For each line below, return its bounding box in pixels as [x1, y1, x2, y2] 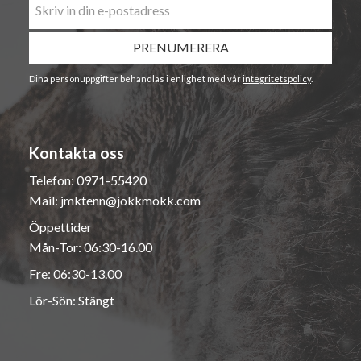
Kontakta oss [29, 143, 124, 162]
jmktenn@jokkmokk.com [60, 192, 201, 208]
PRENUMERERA [132, 39, 229, 55]
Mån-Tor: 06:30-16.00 [29, 239, 152, 255]
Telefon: [29, 172, 77, 188]
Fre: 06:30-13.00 [29, 265, 122, 281]
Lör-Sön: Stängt [29, 292, 114, 308]
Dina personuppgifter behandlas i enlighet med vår [29, 73, 243, 84]
